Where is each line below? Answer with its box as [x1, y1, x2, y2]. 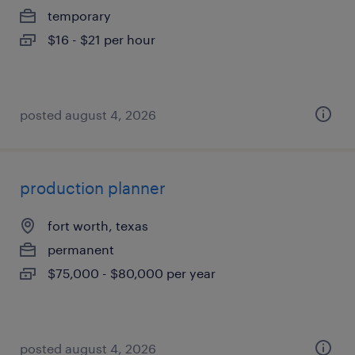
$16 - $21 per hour [48, 32, 155, 47]
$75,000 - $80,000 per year [48, 265, 216, 281]
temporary [48, 8, 111, 23]
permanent [48, 242, 114, 257]
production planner [20, 178, 166, 197]
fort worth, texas [48, 218, 148, 233]
